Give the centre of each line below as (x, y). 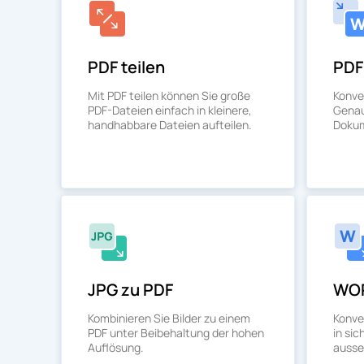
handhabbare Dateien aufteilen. (170, 125)
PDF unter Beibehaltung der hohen (176, 333)
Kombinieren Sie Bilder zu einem (169, 318)
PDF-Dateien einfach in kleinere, (170, 110)
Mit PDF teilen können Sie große (169, 95)
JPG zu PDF (130, 290)
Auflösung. (116, 347)
